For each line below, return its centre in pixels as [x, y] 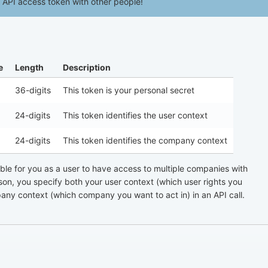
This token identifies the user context [135, 115]
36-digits [33, 90]
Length [29, 67]
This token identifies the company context [145, 140]
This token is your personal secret [129, 90]
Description [87, 67]
